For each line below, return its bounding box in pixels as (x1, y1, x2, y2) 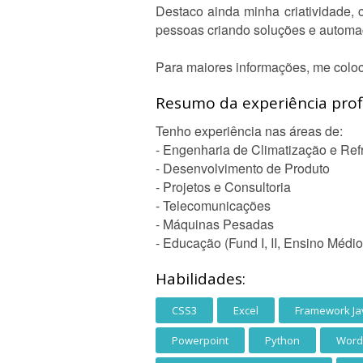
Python (265, 333, 300, 348)
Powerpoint (172, 333, 228, 348)
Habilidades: (156, 268, 246, 289)
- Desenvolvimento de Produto (156, 159, 330, 177)
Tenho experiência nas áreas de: (156, 122, 343, 140)
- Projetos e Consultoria (156, 177, 291, 196)
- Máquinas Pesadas (156, 215, 274, 233)
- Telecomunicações (156, 196, 271, 215)
